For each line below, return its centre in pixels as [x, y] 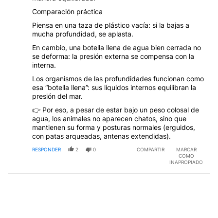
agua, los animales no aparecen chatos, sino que [109, 118]
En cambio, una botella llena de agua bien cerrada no [117, 47]
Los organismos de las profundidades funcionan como [118, 78]
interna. [44, 65]
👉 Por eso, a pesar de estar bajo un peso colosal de [116, 109]
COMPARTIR [151, 149]
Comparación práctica [67, 11]
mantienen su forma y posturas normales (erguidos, [114, 127]
